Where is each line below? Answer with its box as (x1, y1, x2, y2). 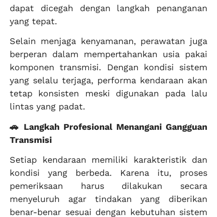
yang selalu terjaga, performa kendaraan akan (10, 75, 207, 86)
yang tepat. (10, 15, 57, 26)
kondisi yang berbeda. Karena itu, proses (10, 168, 207, 178)
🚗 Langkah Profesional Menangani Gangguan (10, 121, 207, 132)
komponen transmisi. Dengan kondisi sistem (10, 62, 207, 73)
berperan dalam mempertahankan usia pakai (10, 49, 207, 60)
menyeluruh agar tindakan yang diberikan (10, 194, 207, 204)
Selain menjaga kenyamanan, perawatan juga (10, 36, 207, 46)
